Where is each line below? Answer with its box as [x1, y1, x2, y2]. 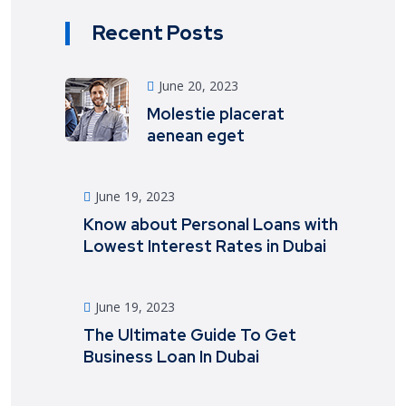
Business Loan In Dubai [83, 346, 259, 368]
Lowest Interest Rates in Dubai [83, 236, 326, 257]
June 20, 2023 [159, 77, 238, 95]
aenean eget [147, 125, 245, 147]
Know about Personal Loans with [83, 214, 338, 236]
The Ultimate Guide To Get [83, 324, 296, 346]
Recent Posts [92, 20, 224, 47]
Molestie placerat [147, 103, 285, 125]
